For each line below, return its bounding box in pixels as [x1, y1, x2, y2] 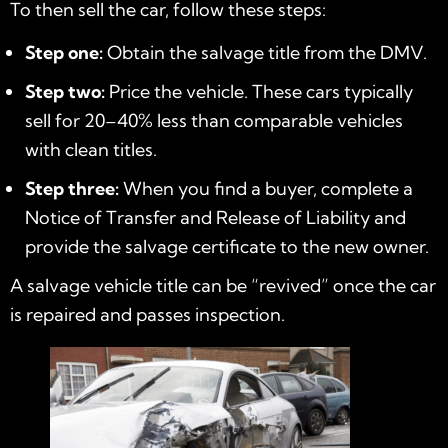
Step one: [25, 40, 103, 64]
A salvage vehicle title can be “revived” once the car [10, 273, 436, 297]
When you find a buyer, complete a [119, 176, 413, 200]
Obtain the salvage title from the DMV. [103, 40, 427, 64]
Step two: [25, 79, 105, 103]
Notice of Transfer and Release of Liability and [25, 205, 406, 229]
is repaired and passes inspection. [10, 302, 285, 326]
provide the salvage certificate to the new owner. [25, 234, 429, 258]
